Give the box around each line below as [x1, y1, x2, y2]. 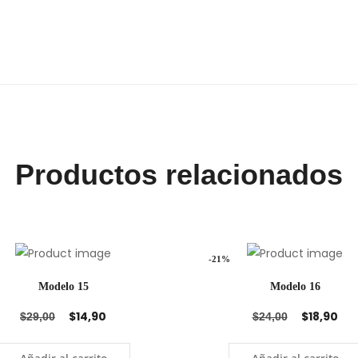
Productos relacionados [15, 157, 343, 191]
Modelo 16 [269, 280, 320, 293]
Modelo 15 [38, 280, 89, 293]
